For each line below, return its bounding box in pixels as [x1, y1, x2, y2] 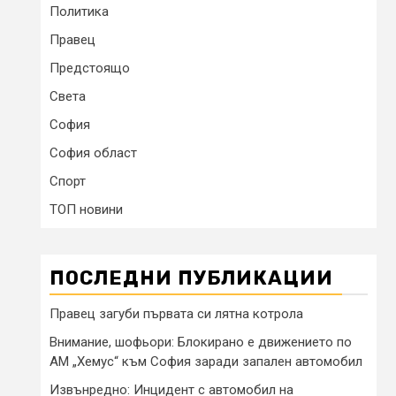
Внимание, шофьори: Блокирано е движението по [49, 333, 352, 350]
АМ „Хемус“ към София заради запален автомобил [49, 353, 362, 369]
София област [49, 144, 137, 161]
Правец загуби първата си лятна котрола [49, 305, 303, 322]
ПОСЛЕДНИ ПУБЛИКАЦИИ [49, 265, 333, 290]
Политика [49, 3, 109, 19]
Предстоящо [49, 59, 130, 76]
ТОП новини [49, 201, 123, 217]
